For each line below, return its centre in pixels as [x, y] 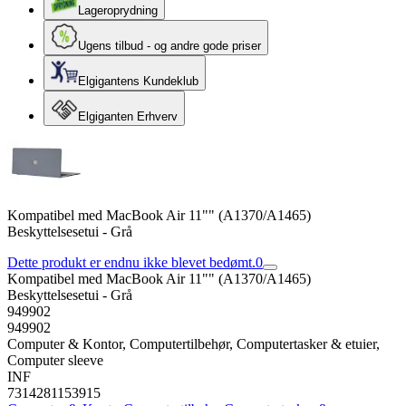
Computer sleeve [55, 360]
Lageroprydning [118, 10]
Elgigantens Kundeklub [138, 81]
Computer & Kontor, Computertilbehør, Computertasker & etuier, [193, 344]
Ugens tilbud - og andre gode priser [169, 46]
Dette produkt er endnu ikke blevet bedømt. [131, 262]
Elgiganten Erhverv [128, 116]
